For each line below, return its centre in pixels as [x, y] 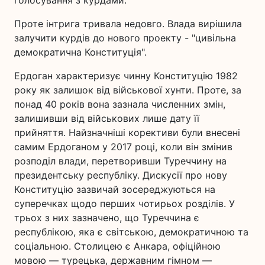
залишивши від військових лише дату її [107, 118]
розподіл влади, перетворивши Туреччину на [120, 161]
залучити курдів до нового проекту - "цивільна [125, 38]
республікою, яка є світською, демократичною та [131, 232]
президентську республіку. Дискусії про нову [121, 175]
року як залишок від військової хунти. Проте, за [128, 90]
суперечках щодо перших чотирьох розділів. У [125, 203]
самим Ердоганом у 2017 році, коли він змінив [123, 147]
